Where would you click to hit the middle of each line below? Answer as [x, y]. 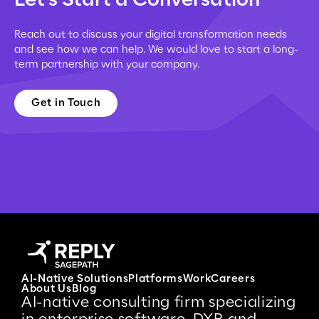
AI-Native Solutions [75, 279]
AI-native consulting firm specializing [159, 303]
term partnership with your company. [107, 65]
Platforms [156, 279]
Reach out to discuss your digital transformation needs [151, 35]
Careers [233, 279]
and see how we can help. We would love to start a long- [156, 50]
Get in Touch [66, 103]
